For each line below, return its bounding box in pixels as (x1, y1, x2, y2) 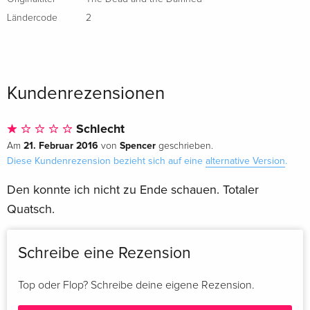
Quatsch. (7, 201, 55, 217)
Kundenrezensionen (7, 82, 165, 105)
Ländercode (7, 13, 57, 24)
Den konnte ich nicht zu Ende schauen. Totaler (7, 182, 259, 198)
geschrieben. (156, 141, 213, 152)
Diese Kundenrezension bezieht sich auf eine (7, 155, 206, 167)
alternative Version (206, 155, 285, 167)
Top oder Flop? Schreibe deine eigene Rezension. (18, 280, 255, 291)
